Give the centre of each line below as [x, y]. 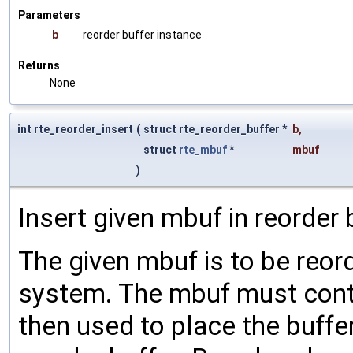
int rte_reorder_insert [75, 130]
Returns [39, 66]
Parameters [49, 15]
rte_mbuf [203, 150]
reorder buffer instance [142, 35]
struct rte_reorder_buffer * [216, 130]
